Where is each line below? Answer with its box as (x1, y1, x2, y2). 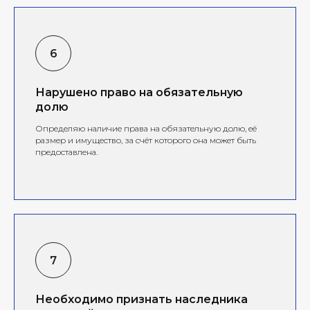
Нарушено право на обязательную (35, 85, 243, 99)
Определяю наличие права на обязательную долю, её (35, 122, 257, 134)
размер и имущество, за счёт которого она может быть (35, 134, 256, 145)
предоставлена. (35, 146, 98, 157)
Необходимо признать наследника (35, 292, 248, 306)
